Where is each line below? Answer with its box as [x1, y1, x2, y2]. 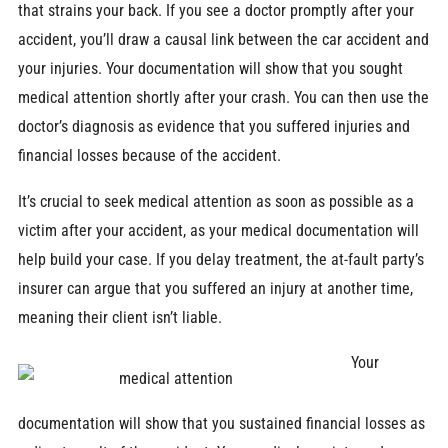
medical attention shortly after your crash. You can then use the [17, 88, 429, 108]
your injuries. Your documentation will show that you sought [17, 59, 403, 79]
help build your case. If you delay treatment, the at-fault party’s [17, 249, 424, 269]
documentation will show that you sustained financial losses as [17, 414, 425, 434]
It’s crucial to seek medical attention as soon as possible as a [17, 191, 414, 211]
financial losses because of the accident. [17, 146, 281, 166]
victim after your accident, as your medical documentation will [17, 220, 419, 240]
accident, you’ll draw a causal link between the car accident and [17, 30, 429, 50]
